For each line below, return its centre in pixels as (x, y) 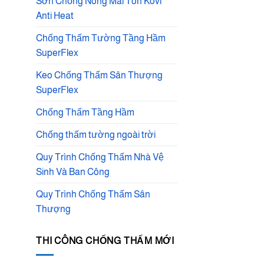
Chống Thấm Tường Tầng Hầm (101, 38)
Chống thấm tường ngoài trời (96, 134)
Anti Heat (55, 15)
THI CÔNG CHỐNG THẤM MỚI (105, 241)
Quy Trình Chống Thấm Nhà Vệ (100, 157)
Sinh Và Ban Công (73, 171)
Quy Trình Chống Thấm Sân (93, 194)
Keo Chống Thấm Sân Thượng (99, 75)
